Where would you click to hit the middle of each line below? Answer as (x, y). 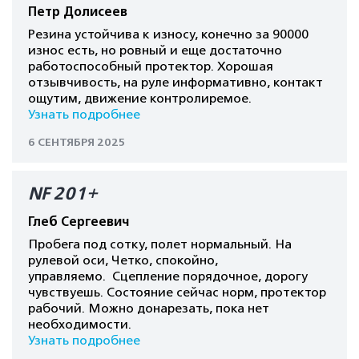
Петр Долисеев (78, 12)
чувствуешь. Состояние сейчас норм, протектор (177, 292)
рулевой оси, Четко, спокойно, (123, 260)
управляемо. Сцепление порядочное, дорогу (168, 276)
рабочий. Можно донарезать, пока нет (149, 309)
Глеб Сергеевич (79, 222)
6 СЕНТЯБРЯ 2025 (77, 142)
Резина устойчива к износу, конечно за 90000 (168, 34)
